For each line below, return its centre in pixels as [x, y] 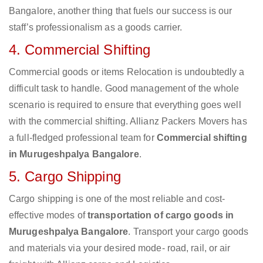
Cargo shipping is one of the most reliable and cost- [117, 199]
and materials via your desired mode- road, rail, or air [120, 248]
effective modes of [48, 215]
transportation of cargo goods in [161, 215]
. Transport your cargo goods [188, 232]
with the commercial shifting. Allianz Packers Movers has [128, 122]
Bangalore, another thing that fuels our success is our [121, 11]
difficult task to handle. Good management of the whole [124, 89]
